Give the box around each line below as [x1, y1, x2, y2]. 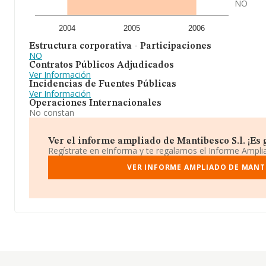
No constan [29, 107, 74, 118]
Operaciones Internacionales [29, 99, 161, 108]
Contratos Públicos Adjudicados [29, 61, 174, 70]
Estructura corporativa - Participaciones [29, 42, 211, 51]
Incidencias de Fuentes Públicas [29, 80, 176, 89]
